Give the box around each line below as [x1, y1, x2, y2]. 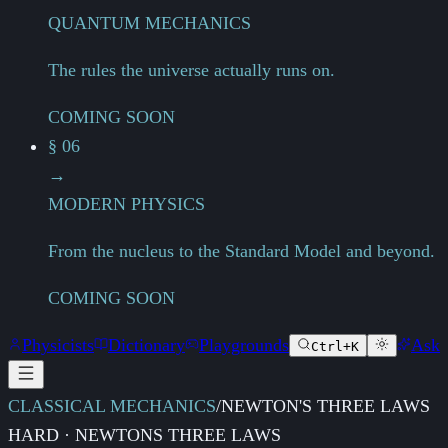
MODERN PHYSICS [48, 194, 205, 215]
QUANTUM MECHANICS [48, 13, 251, 34]
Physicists [22, 335, 94, 356]
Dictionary [108, 335, 185, 356]
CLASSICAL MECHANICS [8, 396, 216, 417]
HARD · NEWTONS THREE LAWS [8, 425, 281, 446]
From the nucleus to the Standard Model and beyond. [48, 241, 435, 262]
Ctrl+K [311, 339, 359, 355]
